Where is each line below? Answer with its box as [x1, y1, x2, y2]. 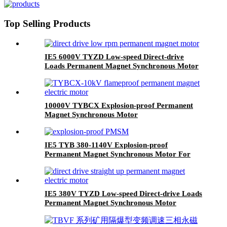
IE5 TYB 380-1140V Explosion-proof [45, 140, 168, 149]
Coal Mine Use [45, 159, 93, 167]
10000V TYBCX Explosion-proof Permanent [45, 101, 193, 109]
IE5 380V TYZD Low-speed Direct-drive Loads [45, 189, 202, 198]
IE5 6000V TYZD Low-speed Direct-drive [45, 52, 184, 61]
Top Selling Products [4, 18, 90, 29]
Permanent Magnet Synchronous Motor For [45, 149, 191, 158]
